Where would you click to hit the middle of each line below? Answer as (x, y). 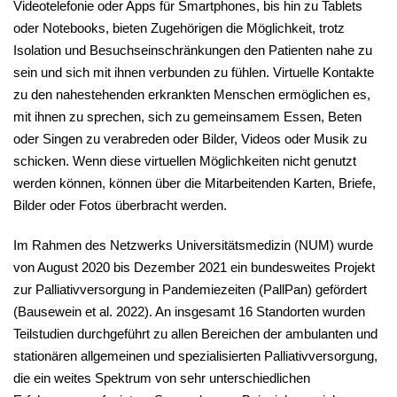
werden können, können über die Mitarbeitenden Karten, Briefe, (195, 183)
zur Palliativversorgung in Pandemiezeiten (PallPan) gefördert (190, 290)
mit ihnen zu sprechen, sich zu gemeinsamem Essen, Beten (187, 117)
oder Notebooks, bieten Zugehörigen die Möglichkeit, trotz (179, 28)
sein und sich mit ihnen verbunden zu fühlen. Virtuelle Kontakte (194, 73)
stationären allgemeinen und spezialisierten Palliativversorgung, (195, 356)
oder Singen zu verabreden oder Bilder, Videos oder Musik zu (190, 139)
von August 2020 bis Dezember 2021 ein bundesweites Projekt (194, 268)
